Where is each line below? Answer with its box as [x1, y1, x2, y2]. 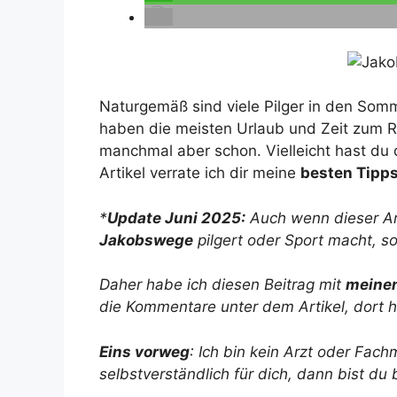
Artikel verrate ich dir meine [99, 164, 300, 183]
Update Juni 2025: [107, 208, 245, 227]
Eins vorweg [99, 342, 190, 361]
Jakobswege [99, 230, 193, 249]
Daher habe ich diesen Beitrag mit [99, 276, 346, 294]
